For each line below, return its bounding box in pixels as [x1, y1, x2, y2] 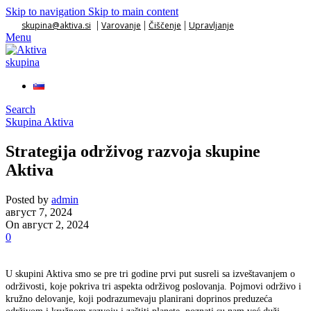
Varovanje [101, 19, 141, 31]
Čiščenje [149, 19, 181, 31]
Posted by [6, 193, 49, 205]
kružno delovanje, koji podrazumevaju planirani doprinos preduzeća [6, 293, 272, 304]
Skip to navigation [6, 6, 88, 17]
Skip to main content [88, 6, 178, 17]
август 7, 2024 [6, 205, 72, 218]
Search [6, 103, 35, 115]
